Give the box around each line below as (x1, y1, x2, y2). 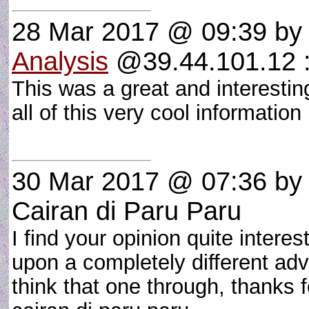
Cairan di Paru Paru (12, 197, 241, 226)
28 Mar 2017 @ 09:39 (12, 17, 267, 46)
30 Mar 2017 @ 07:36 (12, 167, 267, 196)
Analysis (12, 47, 108, 76)
